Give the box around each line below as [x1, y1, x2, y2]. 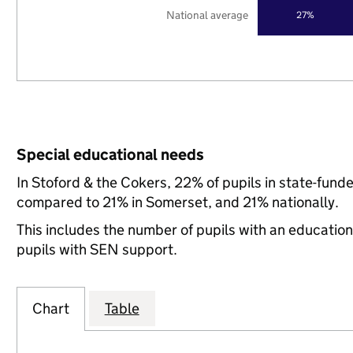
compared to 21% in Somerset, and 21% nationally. [16, 193, 339, 211]
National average [166, 7, 249, 22]
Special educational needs [16, 145, 204, 164]
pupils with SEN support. [16, 240, 177, 258]
